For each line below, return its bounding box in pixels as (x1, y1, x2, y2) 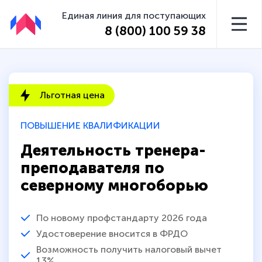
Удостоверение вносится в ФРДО (36, 227, 188, 239)
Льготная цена (40, 89, 105, 101)
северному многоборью (20, 176, 208, 195)
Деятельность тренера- (20, 141, 206, 160)
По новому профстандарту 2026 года (36, 212, 207, 223)
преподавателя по (20, 158, 164, 177)
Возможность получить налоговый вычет (36, 243, 222, 255)
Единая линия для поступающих (62, 9, 206, 21)
